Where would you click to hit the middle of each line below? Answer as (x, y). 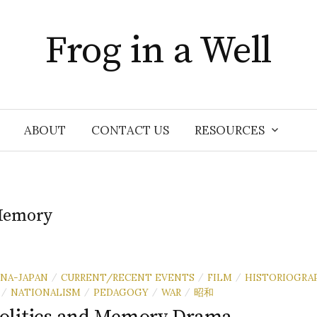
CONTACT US (130, 130)
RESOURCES (230, 130)
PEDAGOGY (121, 292)
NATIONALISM (46, 292)
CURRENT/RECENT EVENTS (128, 277)
